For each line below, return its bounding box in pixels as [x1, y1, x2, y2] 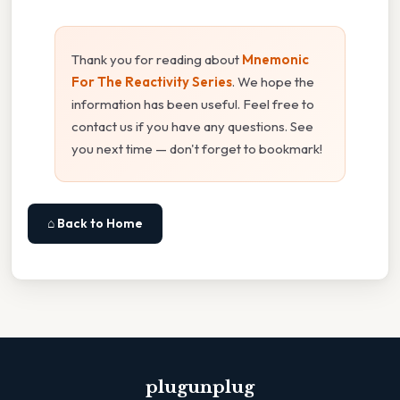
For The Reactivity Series [71, 73, 232, 91]
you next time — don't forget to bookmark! [71, 140, 322, 158]
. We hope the [232, 73, 314, 91]
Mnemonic [242, 51, 309, 69]
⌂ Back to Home [47, 215, 143, 232]
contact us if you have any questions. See [71, 118, 313, 136]
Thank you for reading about [71, 51, 242, 69]
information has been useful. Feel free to [71, 96, 314, 113]
